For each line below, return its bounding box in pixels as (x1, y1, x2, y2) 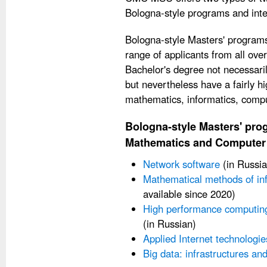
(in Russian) (143, 216, 196, 231)
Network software (143, 157, 220, 171)
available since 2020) (143, 187, 235, 201)
